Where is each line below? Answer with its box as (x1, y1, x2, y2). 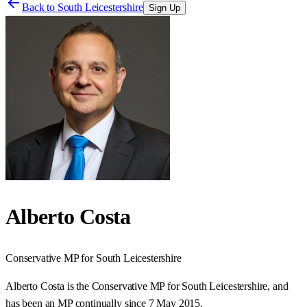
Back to (22, 1, 58, 13)
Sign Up (148, 3, 180, 13)
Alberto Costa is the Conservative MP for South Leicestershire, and (5, 280, 288, 292)
